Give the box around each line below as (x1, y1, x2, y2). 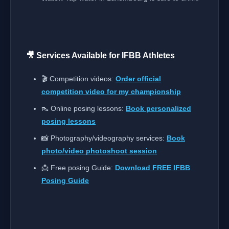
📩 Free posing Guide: (41, 164, 115, 172)
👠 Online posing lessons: (41, 104, 126, 112)
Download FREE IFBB (115, 164, 190, 172)
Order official (116, 75, 161, 83)
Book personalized (126, 104, 191, 112)
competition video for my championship (41, 87, 181, 96)
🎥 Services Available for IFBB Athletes (26, 51, 175, 60)
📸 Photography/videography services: (41, 134, 167, 142)
